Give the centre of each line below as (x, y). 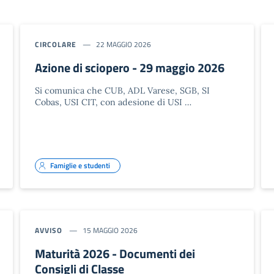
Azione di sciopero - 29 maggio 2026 (130, 67)
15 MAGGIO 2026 (110, 230)
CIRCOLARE (56, 44)
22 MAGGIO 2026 (124, 44)
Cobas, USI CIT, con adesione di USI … (113, 102)
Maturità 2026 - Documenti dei (115, 253)
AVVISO (49, 230)
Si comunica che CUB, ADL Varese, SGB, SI (123, 90)
